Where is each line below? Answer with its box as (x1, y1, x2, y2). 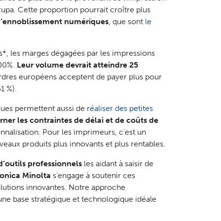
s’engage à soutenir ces (50, 171, 135, 181)
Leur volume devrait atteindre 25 (16, 60, 138, 70)
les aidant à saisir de (81, 159, 153, 169)
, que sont (108, 17, 145, 27)
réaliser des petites (86, 104, 153, 113)
